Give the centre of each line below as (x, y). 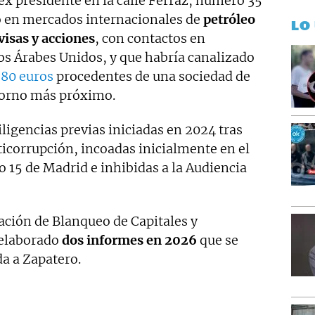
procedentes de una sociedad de (152, 76)
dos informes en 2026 (128, 240)
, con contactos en (150, 38)
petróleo (228, 19)
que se (218, 240)
